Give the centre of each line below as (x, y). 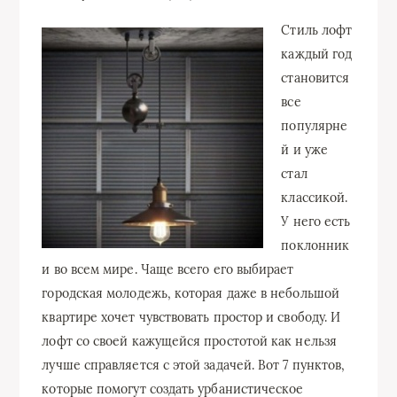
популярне (315, 126)
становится (315, 78)
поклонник (315, 245)
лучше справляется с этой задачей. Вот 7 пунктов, (194, 365)
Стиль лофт (317, 30)
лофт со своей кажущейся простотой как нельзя (189, 341)
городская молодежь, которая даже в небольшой (191, 293)
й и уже (304, 150)
